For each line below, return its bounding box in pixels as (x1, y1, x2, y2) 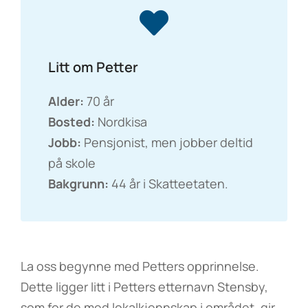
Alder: (48, 93, 87, 109)
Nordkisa (98, 113, 147, 130)
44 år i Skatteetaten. (111, 175, 228, 192)
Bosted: (48, 113, 98, 130)
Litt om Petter (48, 58, 138, 76)
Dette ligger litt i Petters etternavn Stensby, (21, 278, 268, 295)
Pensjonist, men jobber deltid (84, 134, 253, 151)
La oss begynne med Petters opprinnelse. (21, 258, 259, 274)
